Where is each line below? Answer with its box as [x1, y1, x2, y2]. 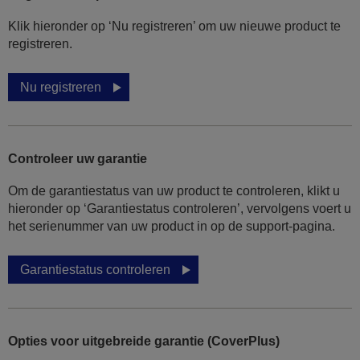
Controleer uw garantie [8, 152, 147, 166]
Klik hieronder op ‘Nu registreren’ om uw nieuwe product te [8, 19, 341, 34]
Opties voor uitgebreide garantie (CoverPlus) [8, 334, 280, 349]
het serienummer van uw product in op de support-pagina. [8, 219, 335, 234]
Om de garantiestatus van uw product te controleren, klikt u [8, 184, 340, 198]
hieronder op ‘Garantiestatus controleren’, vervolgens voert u [8, 202, 351, 216]
